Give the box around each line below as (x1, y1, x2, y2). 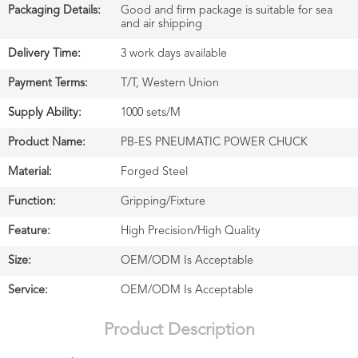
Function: (8, 195, 57, 207)
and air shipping (121, 18, 203, 30)
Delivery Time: (8, 47, 82, 59)
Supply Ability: (8, 106, 82, 118)
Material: (8, 165, 53, 177)
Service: (8, 284, 49, 296)
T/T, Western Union (121, 77, 220, 89)
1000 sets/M (121, 106, 181, 118)
